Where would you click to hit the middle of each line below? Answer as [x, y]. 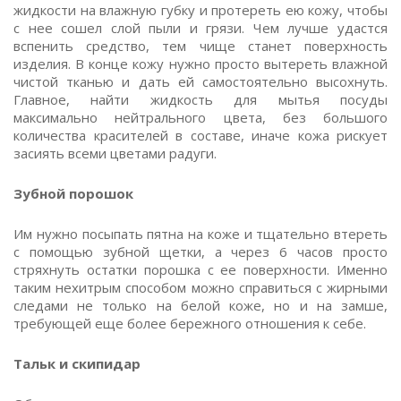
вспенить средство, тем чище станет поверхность [200, 46]
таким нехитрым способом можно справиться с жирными [200, 287]
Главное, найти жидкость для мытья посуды [200, 99]
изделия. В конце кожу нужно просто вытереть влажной [200, 64]
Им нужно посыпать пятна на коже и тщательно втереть [200, 234]
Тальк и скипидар [77, 363]
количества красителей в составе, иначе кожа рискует [200, 135]
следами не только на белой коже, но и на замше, [200, 305]
